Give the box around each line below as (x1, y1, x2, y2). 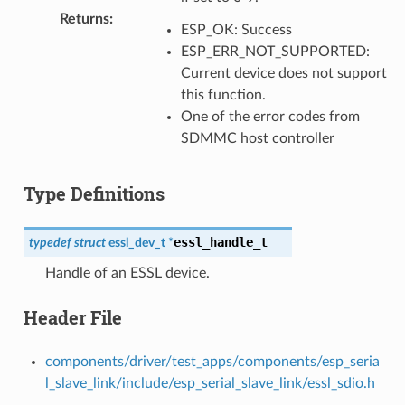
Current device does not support (180, 65, 387, 80)
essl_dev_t (108, 235, 165, 250)
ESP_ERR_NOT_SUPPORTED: (180, 43, 370, 59)
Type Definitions (23, 181, 165, 205)
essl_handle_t (173, 234, 268, 250)
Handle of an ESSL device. (44, 265, 210, 280)
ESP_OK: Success (180, 22, 292, 37)
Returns (59, 11, 109, 26)
